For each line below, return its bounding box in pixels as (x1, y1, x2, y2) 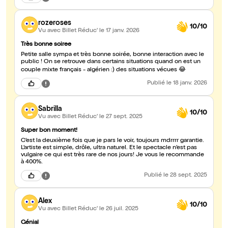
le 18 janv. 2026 (166, 80, 207, 87)
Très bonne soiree (21, 42, 71, 48)
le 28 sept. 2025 (163, 173, 207, 179)
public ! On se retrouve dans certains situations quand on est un (21, 59, 201, 66)
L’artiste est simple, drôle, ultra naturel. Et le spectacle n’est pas (21, 145, 129, 152)
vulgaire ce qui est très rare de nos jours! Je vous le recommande (21, 152, 136, 159)
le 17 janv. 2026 (99, 27, 139, 34)
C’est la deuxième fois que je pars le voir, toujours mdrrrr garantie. (21, 138, 204, 145)
